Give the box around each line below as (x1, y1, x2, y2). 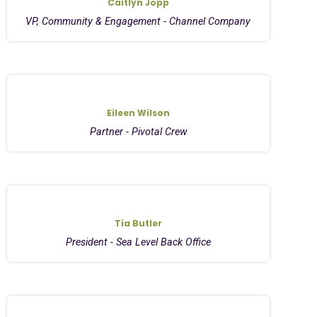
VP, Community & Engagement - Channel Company (25, 15, 251, 28)
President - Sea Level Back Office (65, 236, 211, 248)
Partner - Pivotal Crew (89, 125, 187, 138)
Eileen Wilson (106, 106, 170, 119)
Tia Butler (114, 217, 162, 229)
